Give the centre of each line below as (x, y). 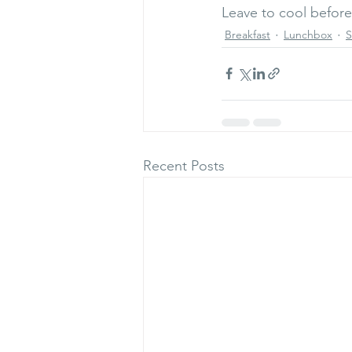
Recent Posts (184, 165)
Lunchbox (308, 35)
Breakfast (247, 35)
